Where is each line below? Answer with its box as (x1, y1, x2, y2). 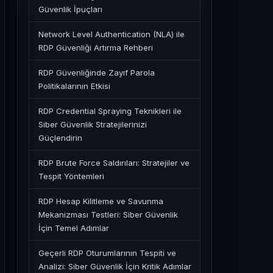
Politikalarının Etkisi (38, 81, 110, 91)
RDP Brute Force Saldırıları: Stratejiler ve (38, 158, 190, 168)
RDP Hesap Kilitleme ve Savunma (38, 196, 163, 206)
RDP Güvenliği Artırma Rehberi (38, 43, 153, 52)
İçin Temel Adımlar (38, 223, 109, 233)
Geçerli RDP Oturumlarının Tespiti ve (38, 248, 176, 258)
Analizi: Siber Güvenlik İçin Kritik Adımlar (38, 261, 191, 271)
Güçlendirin (38, 133, 82, 143)
